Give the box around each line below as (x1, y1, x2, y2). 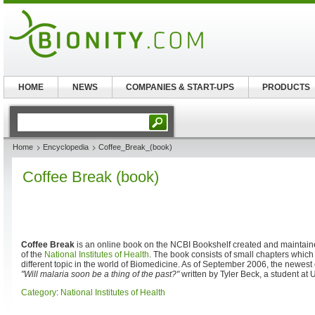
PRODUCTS (262, 82, 311, 92)
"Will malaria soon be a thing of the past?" (21, 269, 179, 279)
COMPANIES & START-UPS (126, 82, 235, 92)
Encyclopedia (43, 143, 89, 151)
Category (21, 288, 56, 297)
